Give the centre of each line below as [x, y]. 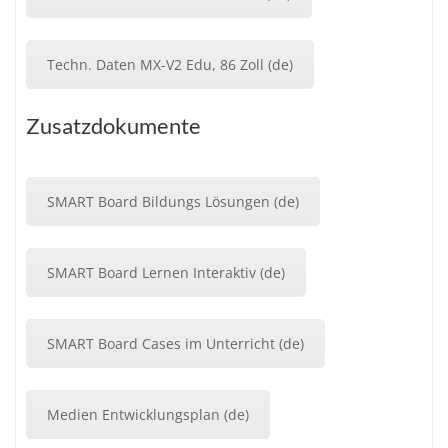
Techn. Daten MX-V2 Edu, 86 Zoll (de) [170, 64]
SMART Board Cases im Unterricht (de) [175, 343]
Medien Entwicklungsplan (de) [148, 414]
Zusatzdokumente [113, 126]
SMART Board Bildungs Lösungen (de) [173, 202]
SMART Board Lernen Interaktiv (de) [166, 273]
